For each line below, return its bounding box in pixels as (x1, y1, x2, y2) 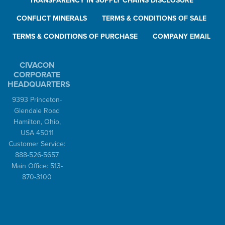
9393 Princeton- (12, 95, 62, 104)
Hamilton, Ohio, (13, 118, 61, 127)
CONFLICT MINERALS (17, 14, 87, 23)
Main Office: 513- (11, 162, 63, 171)
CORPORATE (14, 70, 61, 80)
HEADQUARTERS (8, 79, 70, 90)
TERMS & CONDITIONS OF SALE (102, 14, 206, 23)
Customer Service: (9, 140, 66, 149)
